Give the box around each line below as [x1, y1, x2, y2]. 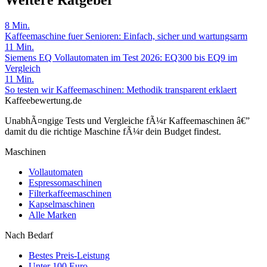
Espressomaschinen [29, 178, 102, 188]
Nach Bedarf [5, 230, 53, 241]
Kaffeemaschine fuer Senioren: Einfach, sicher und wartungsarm [5, 31, 247, 42]
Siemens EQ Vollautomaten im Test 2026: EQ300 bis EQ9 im [5, 52, 237, 63]
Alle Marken [29, 210, 76, 221]
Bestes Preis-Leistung [29, 250, 110, 261]
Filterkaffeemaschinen [29, 188, 111, 199]
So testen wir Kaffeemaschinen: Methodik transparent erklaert [5, 85, 237, 95]
